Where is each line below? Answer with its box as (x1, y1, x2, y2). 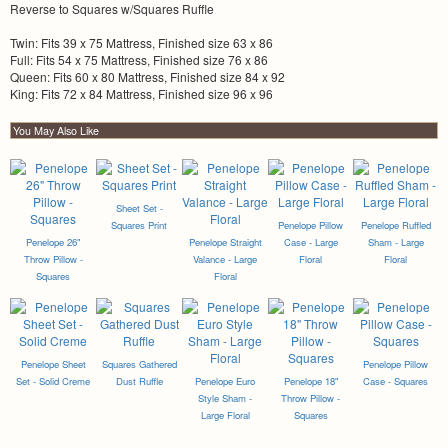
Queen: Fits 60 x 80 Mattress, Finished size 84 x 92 (10, 68, 285, 86)
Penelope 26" (26, 235, 80, 250)
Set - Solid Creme (16, 374, 90, 389)
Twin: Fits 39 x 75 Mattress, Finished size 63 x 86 (10, 34, 273, 52)
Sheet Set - (115, 201, 163, 216)
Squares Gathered (101, 357, 177, 372)
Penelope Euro (195, 374, 255, 389)
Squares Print (111, 218, 167, 233)
